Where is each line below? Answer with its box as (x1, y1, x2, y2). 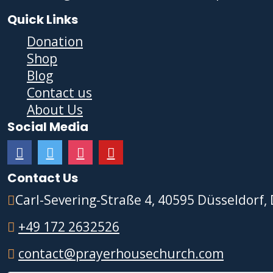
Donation (27, 33, 83, 50)
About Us (27, 101, 83, 118)
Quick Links (7, 11, 78, 28)
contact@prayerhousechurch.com (18, 245, 224, 262)
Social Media (7, 118, 88, 135)
